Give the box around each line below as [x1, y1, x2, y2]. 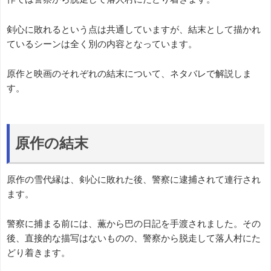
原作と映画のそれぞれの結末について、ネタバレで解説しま [7, 69, 252, 79]
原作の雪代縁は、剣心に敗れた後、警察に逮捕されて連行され [7, 174, 261, 184]
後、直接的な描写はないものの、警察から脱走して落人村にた [7, 233, 261, 243]
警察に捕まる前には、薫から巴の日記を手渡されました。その [7, 219, 261, 229]
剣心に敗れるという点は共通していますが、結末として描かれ [7, 24, 261, 34]
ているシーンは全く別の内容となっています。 [7, 39, 197, 48]
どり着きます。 [7, 248, 70, 258]
